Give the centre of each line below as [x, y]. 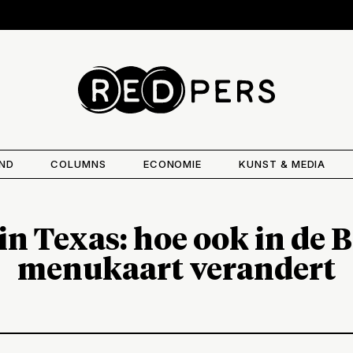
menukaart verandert [176, 271]
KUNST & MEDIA [282, 163]
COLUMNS [79, 163]
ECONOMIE [173, 163]
